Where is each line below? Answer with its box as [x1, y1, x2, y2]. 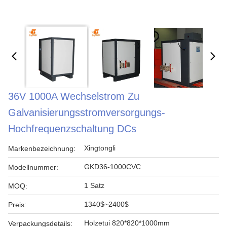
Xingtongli [84, 144, 116, 152]
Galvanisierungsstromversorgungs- [8, 107, 165, 118]
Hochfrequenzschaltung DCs [8, 123, 136, 134]
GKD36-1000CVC [84, 163, 141, 171]
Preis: [8, 201, 26, 209]
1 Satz [84, 181, 104, 190]
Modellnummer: [8, 163, 58, 171]
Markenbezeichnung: [8, 144, 75, 153]
